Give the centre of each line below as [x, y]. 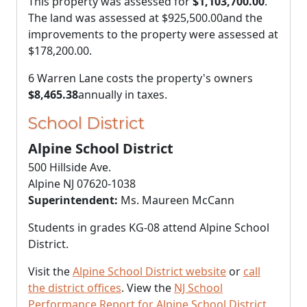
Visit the [50, 271]
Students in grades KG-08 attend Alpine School [149, 228]
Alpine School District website [149, 271]
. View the [148, 288]
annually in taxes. [123, 95]
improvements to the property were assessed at [153, 34]
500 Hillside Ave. [70, 167]
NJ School [198, 288]
